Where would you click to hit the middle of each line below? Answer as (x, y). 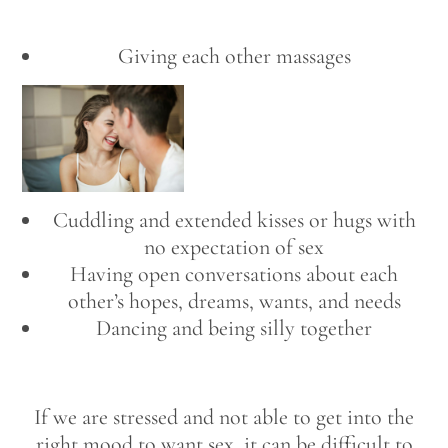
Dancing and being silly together (234, 328)
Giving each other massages (234, 55)
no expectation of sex (234, 247)
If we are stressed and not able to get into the (224, 417)
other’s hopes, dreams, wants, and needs (234, 301)
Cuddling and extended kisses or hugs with (234, 220)
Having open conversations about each (234, 274)
